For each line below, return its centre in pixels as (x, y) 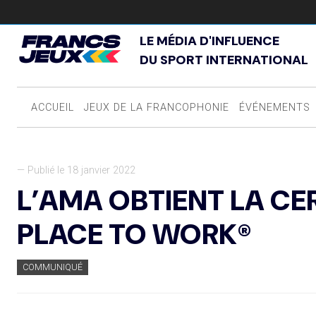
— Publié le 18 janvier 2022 (76, 171)
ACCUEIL (52, 108)
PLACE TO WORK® (134, 235)
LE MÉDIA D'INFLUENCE (209, 41)
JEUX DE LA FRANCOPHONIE (156, 108)
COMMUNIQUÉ (53, 267)
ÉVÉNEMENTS (274, 108)
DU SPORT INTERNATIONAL (224, 60)
